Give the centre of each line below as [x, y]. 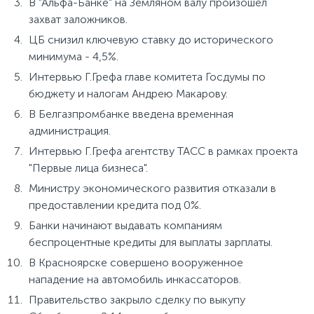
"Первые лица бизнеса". [88, 168]
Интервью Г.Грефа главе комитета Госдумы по [147, 77]
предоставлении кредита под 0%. [115, 205]
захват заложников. [78, 20]
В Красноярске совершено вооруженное [136, 263]
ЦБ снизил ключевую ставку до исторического [151, 40]
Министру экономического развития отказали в [152, 189]
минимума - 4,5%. [74, 57]
